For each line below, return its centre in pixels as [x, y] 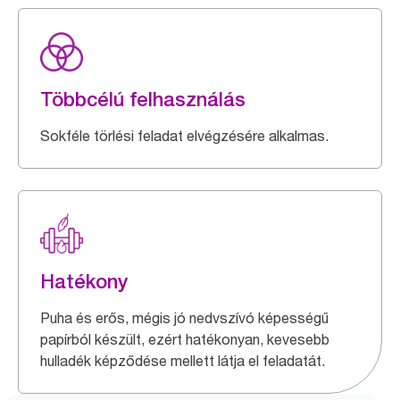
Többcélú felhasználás [143, 99]
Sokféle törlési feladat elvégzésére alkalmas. [184, 136]
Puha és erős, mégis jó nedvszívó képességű [184, 318]
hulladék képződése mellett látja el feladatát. [183, 361]
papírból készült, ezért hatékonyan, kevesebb [185, 339]
